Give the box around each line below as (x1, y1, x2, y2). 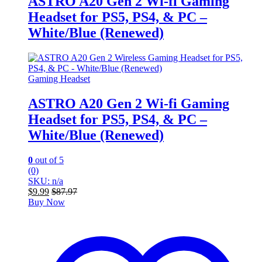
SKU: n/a (28, 176, 63, 187)
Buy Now (28, 197, 65, 208)
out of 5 (33, 155, 64, 166)
